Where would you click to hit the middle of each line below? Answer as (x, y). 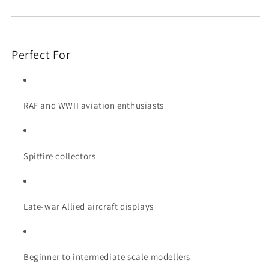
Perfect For (41, 54)
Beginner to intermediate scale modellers (107, 257)
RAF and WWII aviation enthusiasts (94, 106)
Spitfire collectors (60, 156)
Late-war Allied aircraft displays (89, 207)
